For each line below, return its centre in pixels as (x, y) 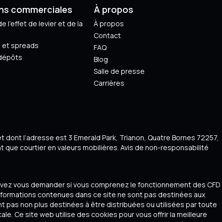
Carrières (109, 83)
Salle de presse (119, 71)
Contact (108, 35)
